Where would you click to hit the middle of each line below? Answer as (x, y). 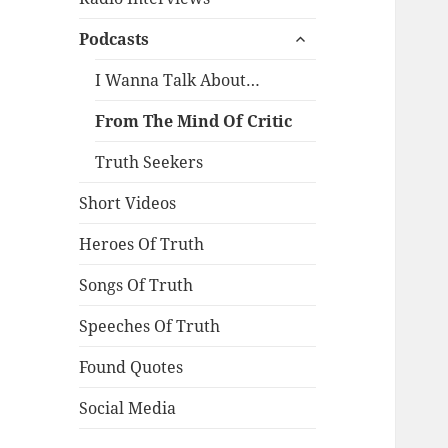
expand (313, 33)
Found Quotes (131, 367)
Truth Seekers (149, 162)
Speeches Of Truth (150, 326)
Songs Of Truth (136, 285)
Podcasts (114, 39)
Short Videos (128, 203)
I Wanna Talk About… (178, 80)
